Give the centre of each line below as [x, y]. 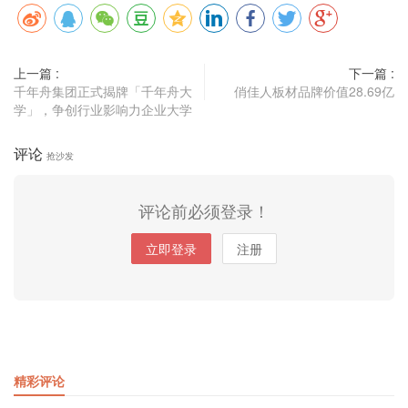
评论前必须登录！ [204, 210]
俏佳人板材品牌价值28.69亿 [314, 91]
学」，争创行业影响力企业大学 [103, 109]
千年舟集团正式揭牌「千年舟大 [103, 91]
